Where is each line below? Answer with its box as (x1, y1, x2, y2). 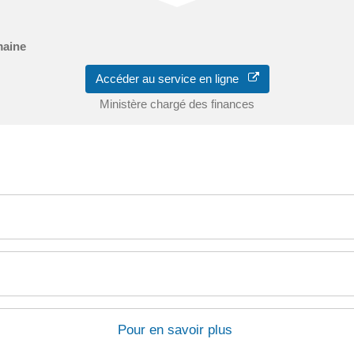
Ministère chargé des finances (100, 97, 254, 111)
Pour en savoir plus (118, 322, 232, 337)
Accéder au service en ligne (95, 72, 248, 85)
